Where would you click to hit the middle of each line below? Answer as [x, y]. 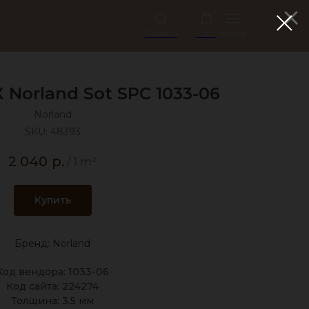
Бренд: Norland [52, 243]
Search [161, 33]
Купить [52, 200]
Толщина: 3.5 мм [52, 300]
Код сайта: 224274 [52, 286]
